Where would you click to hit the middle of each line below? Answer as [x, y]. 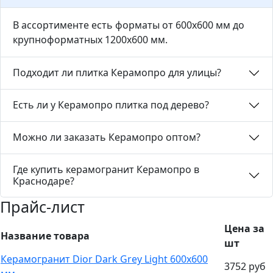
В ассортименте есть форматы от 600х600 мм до [129, 25]
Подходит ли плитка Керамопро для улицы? [117, 73]
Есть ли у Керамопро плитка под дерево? [111, 105]
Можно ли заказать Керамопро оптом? [107, 137]
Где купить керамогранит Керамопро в [106, 169]
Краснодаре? [44, 181]
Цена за [244, 228]
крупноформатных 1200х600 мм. [90, 39]
